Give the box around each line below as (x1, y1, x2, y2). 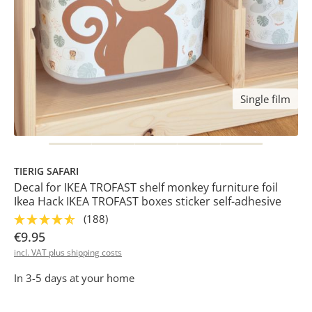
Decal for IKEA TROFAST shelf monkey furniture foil (14, 179, 278, 195)
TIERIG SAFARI (14, 164, 79, 178)
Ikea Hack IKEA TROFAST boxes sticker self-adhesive (14, 193, 281, 209)
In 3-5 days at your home (14, 270, 134, 285)
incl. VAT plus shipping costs (14, 246, 122, 258)
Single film (240, 91, 290, 106)
